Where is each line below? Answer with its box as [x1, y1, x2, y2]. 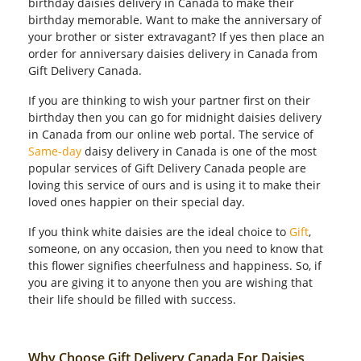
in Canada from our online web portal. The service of [28, 127, 313, 142]
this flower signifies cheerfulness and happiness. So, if [28, 258, 322, 273]
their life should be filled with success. [28, 292, 236, 307]
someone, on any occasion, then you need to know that [28, 241, 323, 256]
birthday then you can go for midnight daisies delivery [28, 110, 322, 125]
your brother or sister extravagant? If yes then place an [28, 29, 325, 44]
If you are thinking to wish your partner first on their [28, 93, 310, 108]
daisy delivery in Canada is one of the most [81, 143, 317, 159]
